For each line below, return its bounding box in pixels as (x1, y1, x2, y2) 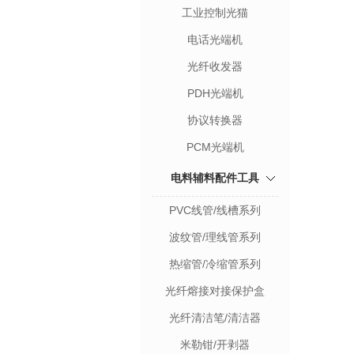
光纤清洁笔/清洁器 (169, 311, 261, 324)
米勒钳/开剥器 (180, 338, 250, 351)
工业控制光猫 (182, 6, 248, 19)
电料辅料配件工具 (171, 171, 259, 184)
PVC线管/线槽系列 (169, 204, 261, 217)
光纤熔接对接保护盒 (165, 284, 265, 297)
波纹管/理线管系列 (169, 231, 261, 243)
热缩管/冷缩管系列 (169, 258, 261, 270)
